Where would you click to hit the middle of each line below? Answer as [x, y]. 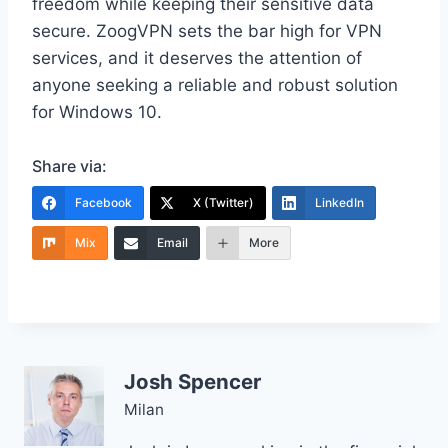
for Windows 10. [97, 112]
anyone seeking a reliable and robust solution [215, 85]
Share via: [69, 166]
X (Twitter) [223, 203]
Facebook [103, 203]
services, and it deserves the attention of [197, 58]
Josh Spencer [192, 381]
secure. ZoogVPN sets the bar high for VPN [207, 31]
